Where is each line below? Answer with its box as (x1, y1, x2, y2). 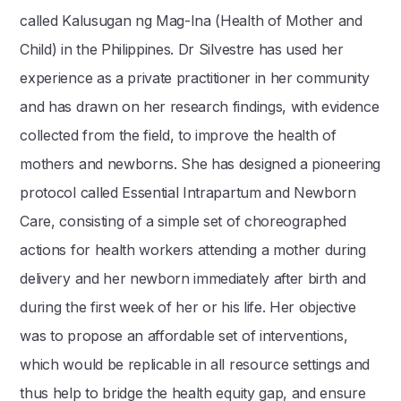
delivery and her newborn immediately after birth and (20, 269, 366, 287)
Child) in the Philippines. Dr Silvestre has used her (20, 40, 344, 58)
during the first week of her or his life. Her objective (20, 298, 356, 316)
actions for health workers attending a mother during (20, 241, 366, 259)
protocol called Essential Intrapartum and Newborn (20, 183, 356, 201)
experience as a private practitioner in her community (20, 69, 370, 87)
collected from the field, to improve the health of (20, 126, 337, 144)
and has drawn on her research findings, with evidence (20, 98, 380, 115)
